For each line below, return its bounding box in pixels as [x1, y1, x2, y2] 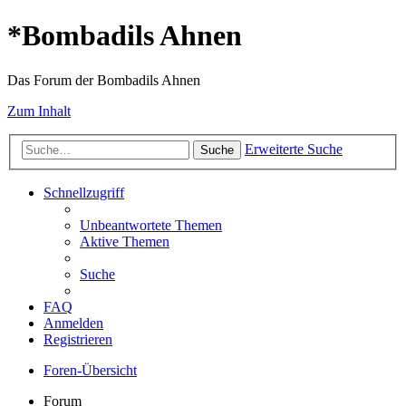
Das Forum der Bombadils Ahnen [7, 72, 200, 88]
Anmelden [43, 315, 103, 332]
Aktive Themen [80, 234, 169, 250]
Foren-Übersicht [43, 362, 137, 379]
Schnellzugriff [43, 185, 124, 201]
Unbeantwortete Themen [80, 217, 222, 234]
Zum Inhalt [7, 102, 71, 119]
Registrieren [43, 332, 112, 348]
